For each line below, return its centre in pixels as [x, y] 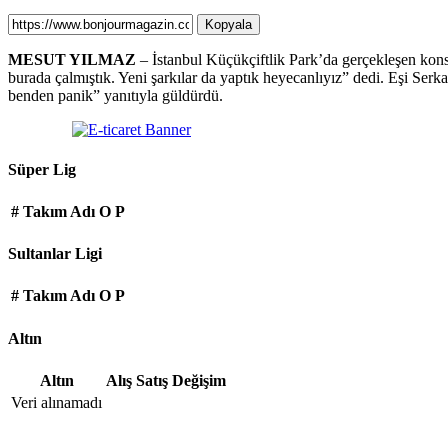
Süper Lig [42, 169]
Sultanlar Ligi [55, 254]
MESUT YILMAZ [72, 60]
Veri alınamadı [56, 402]
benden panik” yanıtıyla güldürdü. [115, 96]
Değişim [199, 380]
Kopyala [228, 25]
